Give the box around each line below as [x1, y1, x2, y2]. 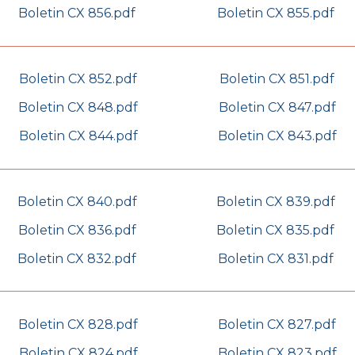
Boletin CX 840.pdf [17, 194, 137, 210]
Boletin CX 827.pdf [218, 316, 336, 332]
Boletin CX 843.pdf [217, 128, 337, 144]
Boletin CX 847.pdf [218, 100, 336, 116]
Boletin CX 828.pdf [18, 316, 138, 332]
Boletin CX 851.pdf [219, 71, 334, 87]
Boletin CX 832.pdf [17, 251, 136, 267]
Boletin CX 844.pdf [18, 128, 138, 144]
